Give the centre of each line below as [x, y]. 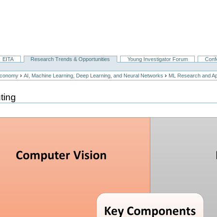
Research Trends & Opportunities [70, 59]
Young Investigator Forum [157, 59]
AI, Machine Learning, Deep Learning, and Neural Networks [94, 76]
